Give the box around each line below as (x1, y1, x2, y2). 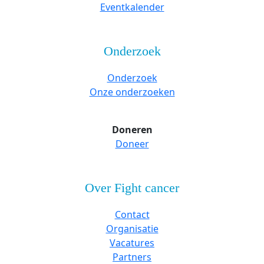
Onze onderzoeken (89, 85, 175, 98)
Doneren (111, 123, 153, 136)
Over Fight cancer (85, 180, 179, 195)
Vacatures (110, 236, 154, 249)
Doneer (115, 137, 149, 150)
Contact (114, 207, 150, 221)
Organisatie (105, 222, 159, 235)
